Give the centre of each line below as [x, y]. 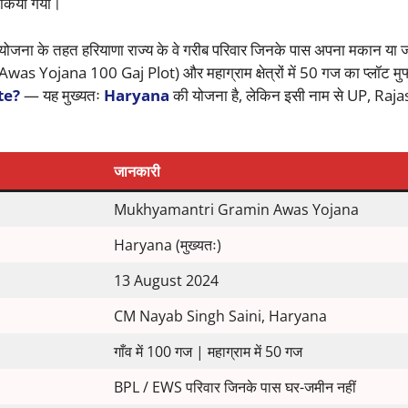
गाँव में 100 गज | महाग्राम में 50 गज [208, 352]
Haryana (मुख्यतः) [167, 245]
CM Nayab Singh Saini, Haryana [220, 316]
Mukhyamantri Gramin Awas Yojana [236, 210]
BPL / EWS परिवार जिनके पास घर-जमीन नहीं [235, 388]
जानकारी [137, 172]
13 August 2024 [166, 281]
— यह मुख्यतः [61, 95]
